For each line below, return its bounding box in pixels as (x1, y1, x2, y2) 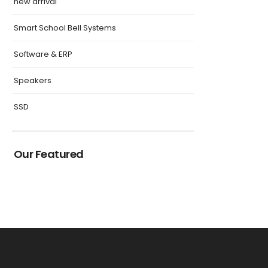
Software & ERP (14, 48, 72, 60)
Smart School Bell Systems (14, 22, 116, 33)
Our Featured (14, 147, 84, 162)
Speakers (14, 74, 51, 86)
